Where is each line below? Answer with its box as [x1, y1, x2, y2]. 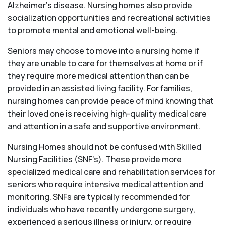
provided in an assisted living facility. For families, [8, 83, 192, 94]
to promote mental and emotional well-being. [8, 25, 178, 36]
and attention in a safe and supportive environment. [8, 121, 201, 132]
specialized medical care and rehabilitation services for [8, 166, 215, 178]
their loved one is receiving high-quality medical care [8, 108, 207, 120]
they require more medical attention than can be [8, 70, 189, 82]
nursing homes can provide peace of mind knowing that [8, 95, 214, 107]
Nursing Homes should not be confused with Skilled [8, 141, 201, 153]
